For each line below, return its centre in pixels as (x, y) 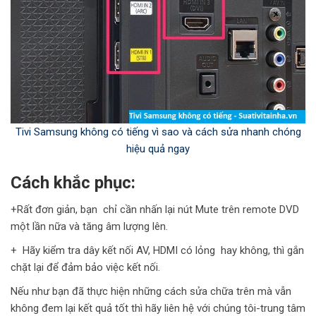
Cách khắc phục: (73, 183)
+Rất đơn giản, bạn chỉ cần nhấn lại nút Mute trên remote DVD (155, 210)
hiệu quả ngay (158, 149)
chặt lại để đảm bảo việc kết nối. (85, 268)
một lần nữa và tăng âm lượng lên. (89, 227)
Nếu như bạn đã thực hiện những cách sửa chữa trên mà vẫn (151, 292)
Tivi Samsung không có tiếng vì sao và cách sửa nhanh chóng (158, 132)
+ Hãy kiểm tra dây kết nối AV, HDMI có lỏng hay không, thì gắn (157, 251)
